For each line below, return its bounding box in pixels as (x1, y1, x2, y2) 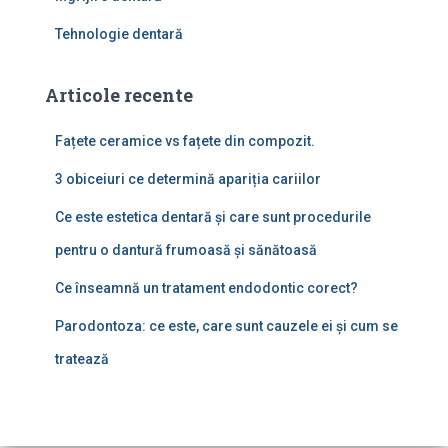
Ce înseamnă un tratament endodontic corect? (55, 280, 358, 296)
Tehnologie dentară (55, 26, 183, 42)
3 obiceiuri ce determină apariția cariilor (55, 171, 321, 187)
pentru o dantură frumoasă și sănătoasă (55, 242, 317, 258)
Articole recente (45, 83, 193, 107)
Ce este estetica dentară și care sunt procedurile (55, 209, 371, 225)
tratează (55, 351, 109, 367)
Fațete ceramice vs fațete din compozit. (55, 133, 315, 149)
